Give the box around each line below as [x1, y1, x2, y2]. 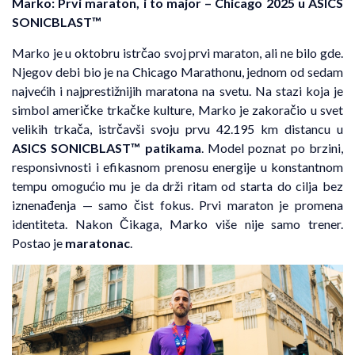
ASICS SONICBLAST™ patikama [12, 139, 201, 155]
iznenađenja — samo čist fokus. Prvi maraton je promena [12, 197, 343, 212]
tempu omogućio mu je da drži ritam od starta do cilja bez [12, 177, 343, 193]
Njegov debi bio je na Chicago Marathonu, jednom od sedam [12, 63, 343, 79]
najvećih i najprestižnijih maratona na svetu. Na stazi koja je [12, 82, 343, 98]
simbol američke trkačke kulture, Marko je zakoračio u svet [12, 101, 343, 117]
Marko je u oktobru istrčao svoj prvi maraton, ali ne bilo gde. [12, 44, 343, 60]
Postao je [12, 235, 65, 250]
